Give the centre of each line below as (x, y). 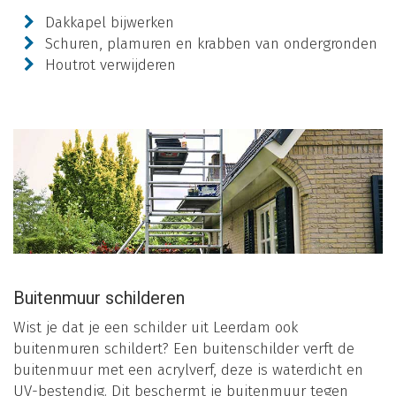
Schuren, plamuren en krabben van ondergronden (212, 43)
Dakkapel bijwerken (110, 22)
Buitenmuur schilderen (99, 298)
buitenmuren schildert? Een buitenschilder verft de (184, 348)
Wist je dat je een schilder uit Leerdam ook (156, 327)
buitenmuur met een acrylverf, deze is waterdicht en (188, 369)
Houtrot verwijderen (111, 65)
